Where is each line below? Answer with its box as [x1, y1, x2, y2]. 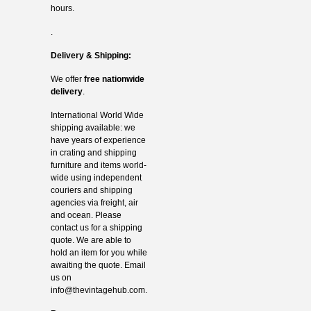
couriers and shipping [50, 185, 133, 196]
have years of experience [50, 135, 146, 146]
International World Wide [50, 110, 144, 121]
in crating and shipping [50, 148, 137, 158]
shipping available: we [50, 123, 135, 133]
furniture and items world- [50, 160, 146, 171]
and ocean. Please [50, 210, 121, 221]
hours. [50, 3, 74, 14]
